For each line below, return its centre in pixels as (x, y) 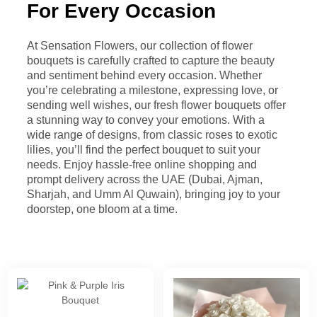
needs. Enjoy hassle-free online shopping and (142, 165)
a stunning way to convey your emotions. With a (146, 120)
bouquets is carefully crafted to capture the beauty (151, 60)
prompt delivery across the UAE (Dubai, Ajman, (145, 179)
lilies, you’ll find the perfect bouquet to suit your (144, 150)
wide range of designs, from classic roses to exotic (152, 135)
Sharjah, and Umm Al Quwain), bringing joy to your (154, 194)
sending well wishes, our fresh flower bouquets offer (156, 105)
